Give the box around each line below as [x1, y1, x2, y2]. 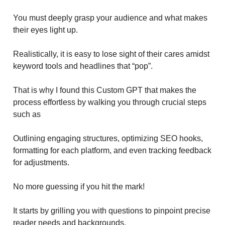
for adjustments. [13, 158, 71, 167]
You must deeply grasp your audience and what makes [13, 13, 207, 22]
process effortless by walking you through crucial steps [13, 97, 206, 106]
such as [13, 109, 43, 119]
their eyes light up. [13, 25, 80, 34]
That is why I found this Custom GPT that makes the [13, 85, 196, 94]
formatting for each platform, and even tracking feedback [13, 146, 211, 155]
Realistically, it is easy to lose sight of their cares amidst [13, 49, 209, 58]
